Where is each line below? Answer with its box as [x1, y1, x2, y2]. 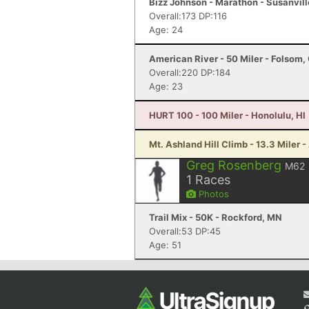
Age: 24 [149, 24, 183, 35]
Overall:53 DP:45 [149, 226, 221, 237]
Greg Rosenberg [186, 158, 281, 172]
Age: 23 [149, 81, 183, 92]
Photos [196, 188, 229, 199]
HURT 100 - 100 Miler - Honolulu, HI [149, 110, 306, 121]
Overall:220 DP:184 [149, 67, 230, 78]
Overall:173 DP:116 [149, 10, 227, 21]
